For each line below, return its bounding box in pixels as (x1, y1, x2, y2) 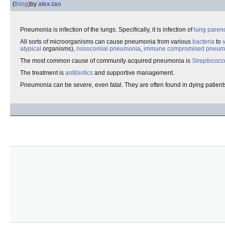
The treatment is (20, 69, 65, 76)
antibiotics (65, 69, 93, 76)
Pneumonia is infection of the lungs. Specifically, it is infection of (20, 26, 194, 33)
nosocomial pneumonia (76, 45, 141, 52)
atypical (20, 45, 41, 52)
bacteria (192, 38, 214, 45)
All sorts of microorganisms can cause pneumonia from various (20, 38, 192, 45)
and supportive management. (93, 69, 174, 76)
